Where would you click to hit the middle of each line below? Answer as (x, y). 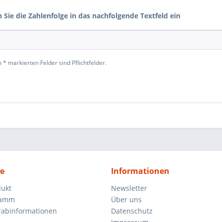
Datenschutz (132, 211)
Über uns (126, 199)
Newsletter (129, 188)
